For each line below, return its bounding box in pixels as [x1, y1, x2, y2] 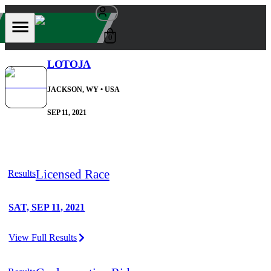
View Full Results [8, 232, 77, 243]
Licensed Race [35, 166, 109, 181]
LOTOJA [47, 58, 91, 71]
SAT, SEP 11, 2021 [8, 202, 85, 213]
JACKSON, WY [47, 85, 99, 94]
